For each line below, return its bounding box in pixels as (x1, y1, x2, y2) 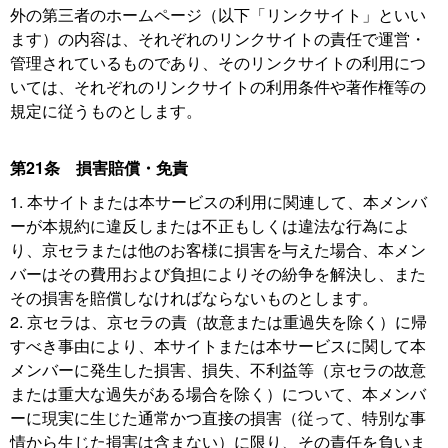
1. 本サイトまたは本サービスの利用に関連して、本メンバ (10, 190, 427, 213)
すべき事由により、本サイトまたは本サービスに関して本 (10, 334, 426, 357)
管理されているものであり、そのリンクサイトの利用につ (10, 51, 426, 74)
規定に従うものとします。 (10, 99, 202, 122)
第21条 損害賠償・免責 (10, 156, 188, 179)
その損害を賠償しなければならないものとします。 (10, 286, 378, 309)
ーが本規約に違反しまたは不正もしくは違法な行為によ (10, 214, 410, 237)
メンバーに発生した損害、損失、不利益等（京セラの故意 (10, 358, 426, 381)
